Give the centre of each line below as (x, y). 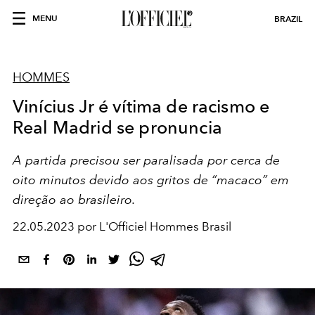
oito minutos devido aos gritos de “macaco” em (151, 180)
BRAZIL (288, 19)
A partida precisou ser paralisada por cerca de (146, 160)
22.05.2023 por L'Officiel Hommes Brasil (122, 226)
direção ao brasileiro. (74, 199)
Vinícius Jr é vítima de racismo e (141, 106)
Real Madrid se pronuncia (117, 127)
